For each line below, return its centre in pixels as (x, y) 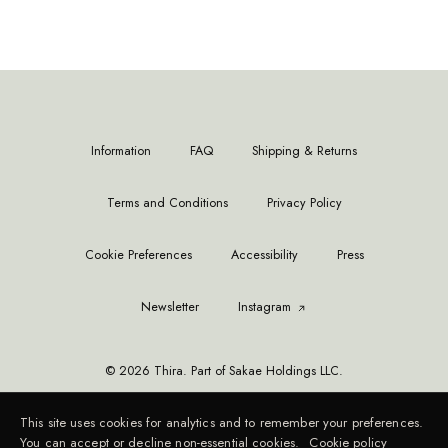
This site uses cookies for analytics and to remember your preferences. (222, 422)
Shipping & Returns (304, 151)
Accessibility (264, 255)
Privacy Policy (304, 203)
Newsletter (169, 307)
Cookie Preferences (138, 255)
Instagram (264, 307)
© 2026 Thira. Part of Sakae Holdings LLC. (224, 371)
